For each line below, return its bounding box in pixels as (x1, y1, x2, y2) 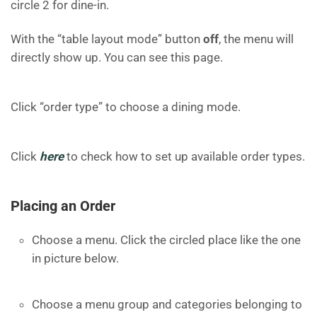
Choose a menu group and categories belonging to (32, 297, 302, 311)
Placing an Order (11, 197, 115, 214)
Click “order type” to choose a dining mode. (11, 100, 241, 114)
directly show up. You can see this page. (11, 50, 223, 64)
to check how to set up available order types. (64, 149, 305, 163)
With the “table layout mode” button (11, 32, 203, 46)
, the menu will (219, 32, 294, 46)
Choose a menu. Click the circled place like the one (32, 233, 301, 247)
